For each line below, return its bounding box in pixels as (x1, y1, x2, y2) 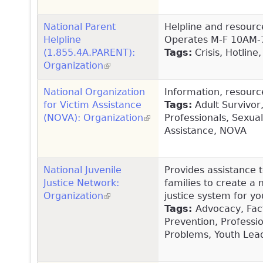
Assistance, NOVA (164, 124, 247, 136)
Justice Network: (43, 177, 119, 188)
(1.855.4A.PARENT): (43, 46, 135, 58)
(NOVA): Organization (43, 112, 143, 123)
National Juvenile (43, 164, 122, 176)
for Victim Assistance (43, 99, 141, 110)
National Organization (43, 86, 145, 97)
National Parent (43, 21, 116, 32)
